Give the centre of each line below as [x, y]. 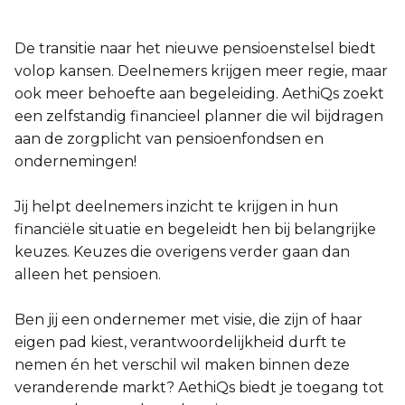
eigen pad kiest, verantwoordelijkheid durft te [180, 342]
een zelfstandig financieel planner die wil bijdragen [199, 116]
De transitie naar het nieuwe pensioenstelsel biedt [195, 48]
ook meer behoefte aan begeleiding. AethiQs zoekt [199, 93]
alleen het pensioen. [88, 274]
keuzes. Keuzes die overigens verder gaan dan [182, 251]
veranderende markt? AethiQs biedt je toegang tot [199, 387]
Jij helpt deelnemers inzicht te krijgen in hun [176, 206]
